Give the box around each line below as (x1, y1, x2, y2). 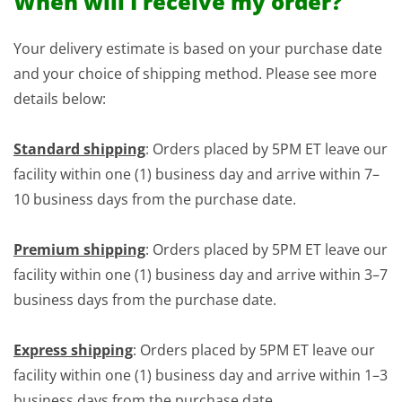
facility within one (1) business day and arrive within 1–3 (13, 365, 388, 385)
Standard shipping (13, 139, 145, 159)
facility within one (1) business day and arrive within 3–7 (13, 265, 388, 284)
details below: (13, 89, 106, 109)
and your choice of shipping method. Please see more (13, 64, 377, 83)
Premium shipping (13, 240, 145, 259)
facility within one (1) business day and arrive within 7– (13, 164, 380, 184)
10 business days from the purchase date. (13, 189, 296, 209)
